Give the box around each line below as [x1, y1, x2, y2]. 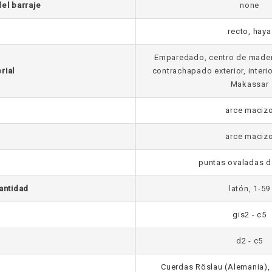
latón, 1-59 [228, 183, 271, 193]
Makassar [230, 79, 269, 89]
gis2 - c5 [233, 209, 267, 219]
